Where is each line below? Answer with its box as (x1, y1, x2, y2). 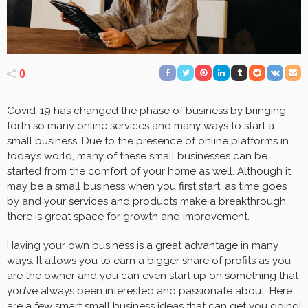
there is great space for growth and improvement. (7, 210, 255, 223)
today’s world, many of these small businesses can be (7, 149, 267, 162)
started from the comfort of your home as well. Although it (7, 164, 291, 177)
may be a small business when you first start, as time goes (7, 179, 287, 192)
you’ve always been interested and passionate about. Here (7, 284, 292, 297)
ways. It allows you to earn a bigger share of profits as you (7, 254, 291, 267)
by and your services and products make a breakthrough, (7, 195, 288, 208)
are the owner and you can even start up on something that (7, 269, 298, 282)
